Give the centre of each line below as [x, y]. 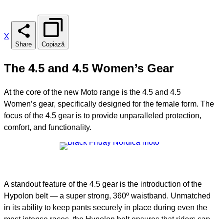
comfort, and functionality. [48, 128]
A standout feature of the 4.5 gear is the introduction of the [103, 184]
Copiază [53, 44]
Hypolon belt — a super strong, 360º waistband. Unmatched [107, 196]
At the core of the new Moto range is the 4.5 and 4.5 [92, 92]
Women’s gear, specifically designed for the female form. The [109, 104]
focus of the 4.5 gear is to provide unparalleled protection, [103, 116]
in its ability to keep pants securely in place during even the [106, 208]
